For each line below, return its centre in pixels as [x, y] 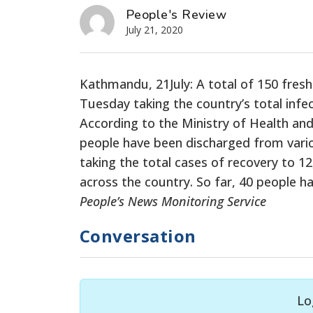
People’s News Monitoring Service [173, 201]
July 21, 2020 [154, 29]
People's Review [176, 14]
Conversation [138, 235]
